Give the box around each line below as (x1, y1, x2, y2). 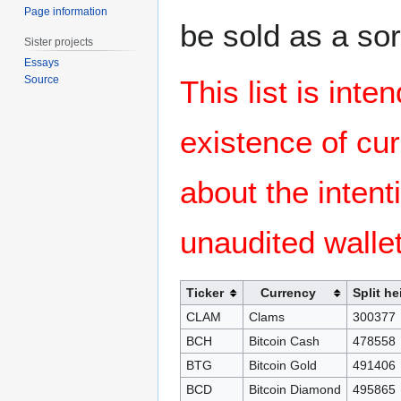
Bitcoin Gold (248, 358, 317, 373)
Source (24, 73, 60, 87)
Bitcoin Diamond (248, 382, 341, 397)
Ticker (185, 286, 224, 301)
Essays (24, 56, 60, 70)
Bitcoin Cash (248, 334, 320, 349)
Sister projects (24, 35, 94, 48)
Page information (24, 4, 108, 18)
